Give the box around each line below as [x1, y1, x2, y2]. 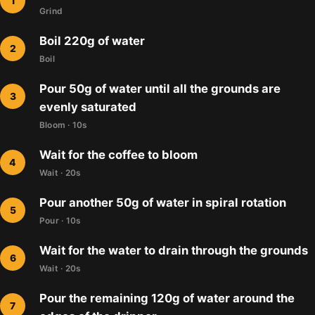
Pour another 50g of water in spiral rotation [39, 195, 286, 210]
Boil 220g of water [39, 34, 145, 49]
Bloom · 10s [39, 120, 88, 131]
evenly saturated [39, 100, 136, 115]
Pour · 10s [39, 215, 82, 226]
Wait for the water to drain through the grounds [39, 243, 308, 258]
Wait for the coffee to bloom [39, 148, 198, 162]
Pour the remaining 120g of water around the [39, 291, 295, 306]
